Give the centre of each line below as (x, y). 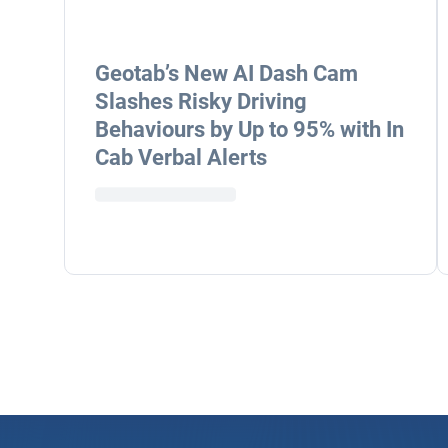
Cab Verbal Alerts (181, 157)
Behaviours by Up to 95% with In (249, 129)
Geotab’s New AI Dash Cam (226, 73)
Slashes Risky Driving (201, 101)
